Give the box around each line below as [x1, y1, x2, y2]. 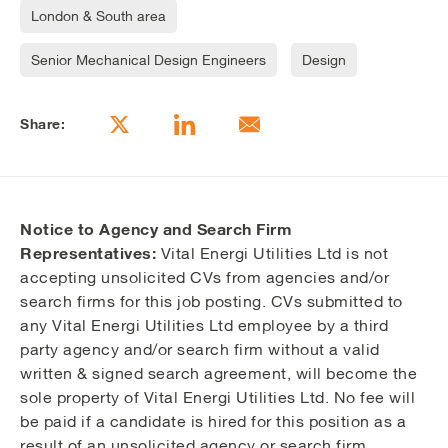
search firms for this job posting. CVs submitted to [20, 291, 403, 310]
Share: [20, 114, 65, 132]
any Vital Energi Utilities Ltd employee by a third [20, 315, 388, 334]
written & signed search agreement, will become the [20, 363, 417, 382]
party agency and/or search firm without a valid [20, 339, 380, 358]
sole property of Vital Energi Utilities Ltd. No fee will [20, 387, 415, 406]
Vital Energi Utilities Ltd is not [160, 243, 388, 262]
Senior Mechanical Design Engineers [31, 51, 266, 68]
